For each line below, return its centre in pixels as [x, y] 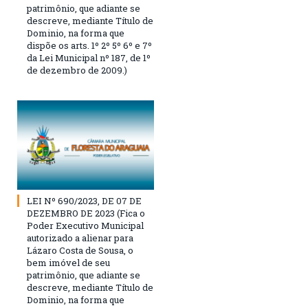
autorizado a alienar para [80, 238]
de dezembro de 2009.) [77, 70]
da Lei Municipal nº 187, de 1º [89, 57]
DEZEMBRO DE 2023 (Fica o [86, 213]
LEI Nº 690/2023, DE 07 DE [84, 201]
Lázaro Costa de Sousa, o [80, 251]
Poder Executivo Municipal [85, 226]
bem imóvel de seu [68, 263]
